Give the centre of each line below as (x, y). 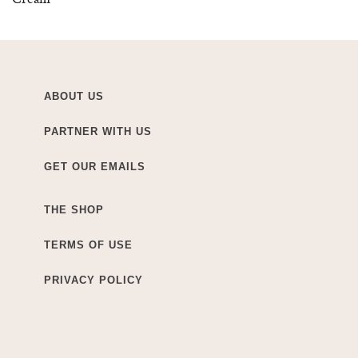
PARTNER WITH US (98, 132)
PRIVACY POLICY (93, 280)
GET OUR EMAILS (95, 167)
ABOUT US (74, 97)
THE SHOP (74, 210)
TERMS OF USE (88, 245)
